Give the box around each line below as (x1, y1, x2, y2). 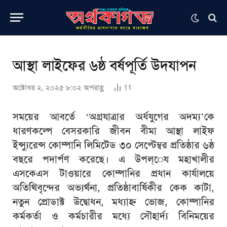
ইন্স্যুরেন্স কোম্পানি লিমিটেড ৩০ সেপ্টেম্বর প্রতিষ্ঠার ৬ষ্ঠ (13, 138, 214, 152)
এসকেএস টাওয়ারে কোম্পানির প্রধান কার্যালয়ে (13, 167, 214, 180)
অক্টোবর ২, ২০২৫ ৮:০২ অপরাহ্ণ (13, 83, 104, 93)
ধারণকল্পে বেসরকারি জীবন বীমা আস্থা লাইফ (13, 124, 214, 137)
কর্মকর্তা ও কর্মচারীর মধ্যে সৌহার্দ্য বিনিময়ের (13, 209, 214, 222)
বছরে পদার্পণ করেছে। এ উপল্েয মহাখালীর (13, 153, 214, 166)
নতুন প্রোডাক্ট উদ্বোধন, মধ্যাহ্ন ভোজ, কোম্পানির (13, 195, 214, 208)
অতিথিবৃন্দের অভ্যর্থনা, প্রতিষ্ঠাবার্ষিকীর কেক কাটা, (13, 181, 214, 194)
